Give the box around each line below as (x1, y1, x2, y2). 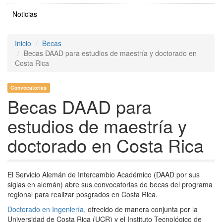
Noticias (12, 9, 37, 19)
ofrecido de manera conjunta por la (88, 204, 198, 215)
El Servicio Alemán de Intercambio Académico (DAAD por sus (7, 169, 200, 180)
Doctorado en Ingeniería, (7, 204, 88, 215)
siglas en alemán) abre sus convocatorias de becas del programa (7, 179, 213, 190)
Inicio (15, 38, 31, 49)
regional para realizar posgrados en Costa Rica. (7, 189, 158, 200)
